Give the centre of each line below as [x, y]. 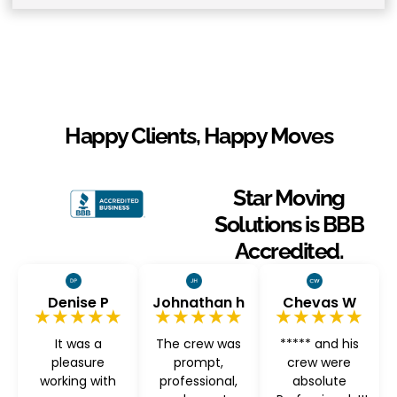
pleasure [78, 362]
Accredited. [289, 251]
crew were [319, 362]
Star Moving [289, 198]
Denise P [78, 302]
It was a [78, 343]
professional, [198, 381]
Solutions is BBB [289, 225]
